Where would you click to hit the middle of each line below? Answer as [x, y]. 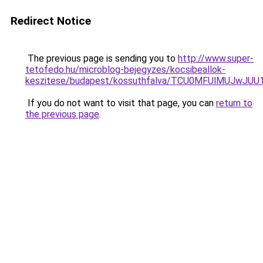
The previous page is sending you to [102, 58]
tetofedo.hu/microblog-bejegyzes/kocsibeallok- [125, 70]
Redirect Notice [51, 21]
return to [234, 103]
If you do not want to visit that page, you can [121, 103]
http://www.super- [216, 58]
